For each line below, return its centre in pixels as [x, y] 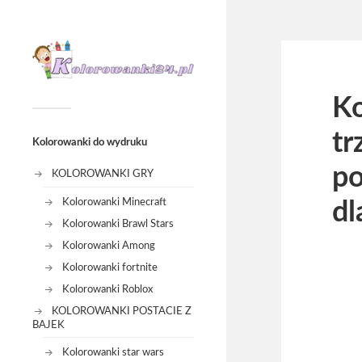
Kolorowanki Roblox [107, 289]
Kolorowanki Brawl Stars [118, 223]
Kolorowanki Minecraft [114, 202]
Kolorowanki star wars [113, 353]
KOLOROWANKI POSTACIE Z [122, 311]
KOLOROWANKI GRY [103, 174]
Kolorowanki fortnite [109, 267]
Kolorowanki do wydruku [90, 143]
